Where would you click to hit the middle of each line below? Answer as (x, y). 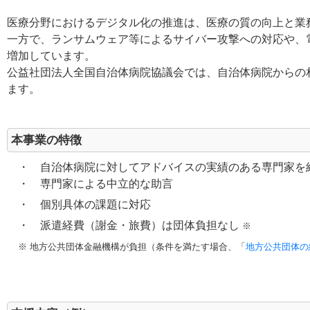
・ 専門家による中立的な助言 (90, 184)
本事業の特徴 (46, 140)
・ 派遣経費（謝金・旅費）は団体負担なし (125, 225)
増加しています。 (51, 56)
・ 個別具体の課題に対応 (79, 204)
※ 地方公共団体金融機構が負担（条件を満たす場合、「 (132, 247)
